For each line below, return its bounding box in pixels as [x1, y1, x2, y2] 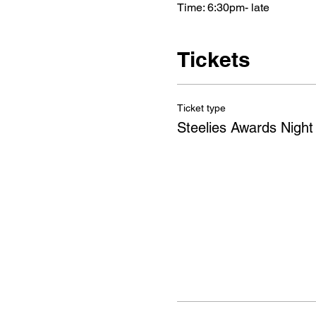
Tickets [176, 46, 250, 72]
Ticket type [176, 102, 226, 114]
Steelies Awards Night [176, 119, 313, 136]
